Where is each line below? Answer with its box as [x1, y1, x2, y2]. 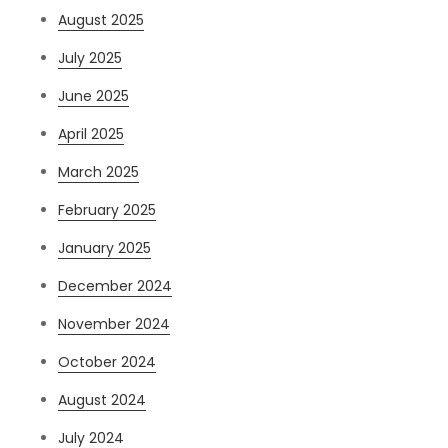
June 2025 [58, 86, 130, 107]
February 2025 [58, 200, 157, 221]
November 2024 [58, 314, 171, 335]
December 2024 [58, 276, 173, 297]
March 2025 [58, 162, 140, 183]
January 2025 [58, 238, 152, 259]
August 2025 [58, 10, 145, 31]
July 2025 [58, 48, 123, 69]
